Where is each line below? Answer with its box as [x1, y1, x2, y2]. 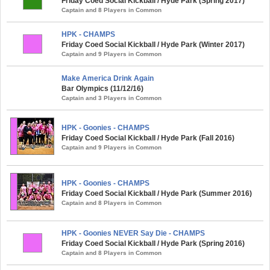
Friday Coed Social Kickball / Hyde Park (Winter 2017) [61, 40, 245, 49]
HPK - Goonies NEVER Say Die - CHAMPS [61, 228, 205, 237]
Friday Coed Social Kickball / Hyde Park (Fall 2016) [61, 133, 234, 142]
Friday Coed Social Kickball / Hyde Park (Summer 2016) [61, 189, 252, 198]
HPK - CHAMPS [61, 30, 115, 39]
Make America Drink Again [61, 74, 154, 83]
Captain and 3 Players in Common [61, 94, 162, 101]
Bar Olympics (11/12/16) [61, 84, 143, 93]
